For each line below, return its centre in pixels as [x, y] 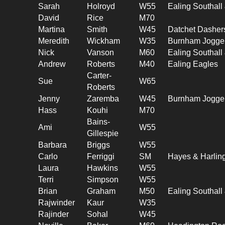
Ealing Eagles [193, 64]
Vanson [101, 52]
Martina [52, 29]
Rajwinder [57, 202]
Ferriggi [101, 156]
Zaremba [103, 98]
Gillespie [103, 133]
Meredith [54, 41]
